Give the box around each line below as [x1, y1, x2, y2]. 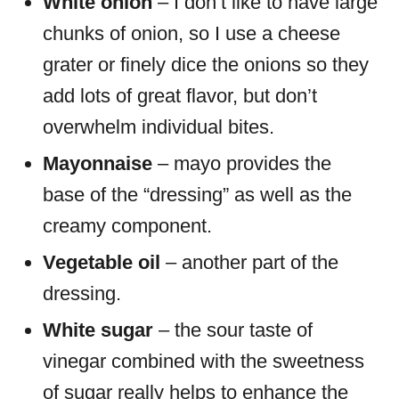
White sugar [43, 319, 153, 342]
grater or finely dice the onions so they [43, 53, 369, 77]
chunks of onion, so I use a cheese [43, 22, 340, 45]
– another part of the [160, 251, 338, 274]
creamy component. [43, 215, 217, 238]
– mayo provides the [152, 152, 331, 175]
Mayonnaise [43, 152, 152, 175]
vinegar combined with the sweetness [43, 350, 364, 373]
